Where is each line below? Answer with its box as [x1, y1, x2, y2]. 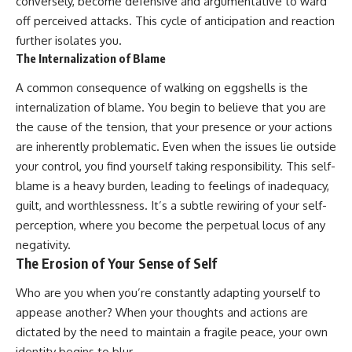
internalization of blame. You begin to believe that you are [16, 99, 326, 115]
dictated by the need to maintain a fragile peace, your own [16, 324, 328, 340]
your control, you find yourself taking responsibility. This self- [16, 158, 335, 174]
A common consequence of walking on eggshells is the [16, 79, 308, 95]
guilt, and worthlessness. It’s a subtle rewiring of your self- [16, 197, 327, 213]
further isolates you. [16, 33, 122, 49]
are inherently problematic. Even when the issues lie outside [16, 138, 336, 154]
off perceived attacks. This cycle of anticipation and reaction [16, 13, 335, 29]
